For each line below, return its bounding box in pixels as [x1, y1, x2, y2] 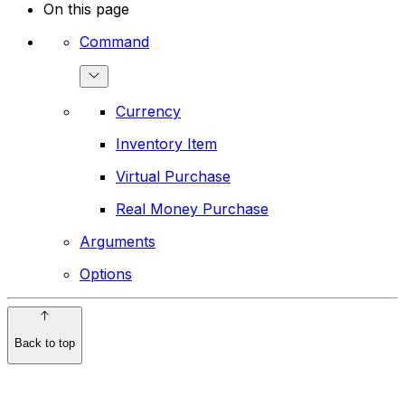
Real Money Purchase [116, 200, 268, 219]
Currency [116, 102, 181, 121]
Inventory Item [116, 135, 217, 154]
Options [80, 265, 132, 284]
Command [80, 33, 149, 52]
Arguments [80, 232, 155, 251]
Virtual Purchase [116, 167, 231, 186]
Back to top [14, 335, 75, 350]
